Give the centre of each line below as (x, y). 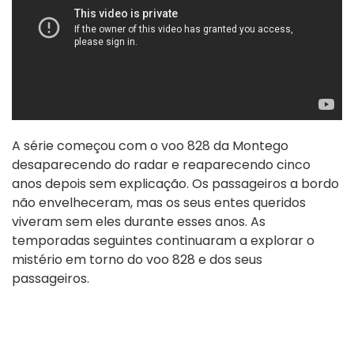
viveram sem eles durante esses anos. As (139, 221)
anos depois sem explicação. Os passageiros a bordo (175, 183)
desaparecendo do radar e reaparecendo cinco (161, 164)
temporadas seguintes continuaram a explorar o (163, 240)
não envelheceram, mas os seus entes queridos (159, 202)
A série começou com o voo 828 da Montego (150, 145)
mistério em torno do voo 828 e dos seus (137, 259)
